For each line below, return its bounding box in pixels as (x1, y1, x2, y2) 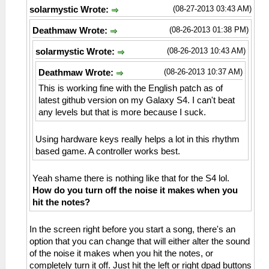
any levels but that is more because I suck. (38, 107, 206, 118)
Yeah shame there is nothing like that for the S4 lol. (32, 174, 229, 184)
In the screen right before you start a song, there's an (29, 225, 235, 235)
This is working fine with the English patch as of (38, 83, 223, 94)
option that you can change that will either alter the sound (29, 237, 250, 247)
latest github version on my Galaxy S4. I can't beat (38, 95, 235, 106)
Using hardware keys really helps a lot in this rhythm (35, 134, 240, 145)
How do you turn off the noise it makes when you (32, 186, 238, 196)
